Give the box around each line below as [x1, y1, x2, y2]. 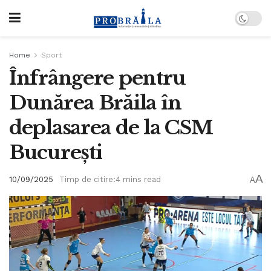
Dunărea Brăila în [9, 91, 181, 115]
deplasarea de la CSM [9, 116, 213, 140]
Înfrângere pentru [9, 66, 186, 90]
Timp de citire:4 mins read [59, 175, 161, 184]
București [9, 140, 102, 165]
